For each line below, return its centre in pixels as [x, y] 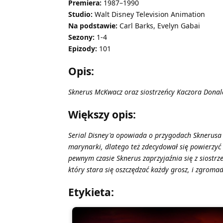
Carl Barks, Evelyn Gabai [159, 26]
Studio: [80, 14]
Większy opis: [102, 115]
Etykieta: [91, 192]
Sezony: [81, 37]
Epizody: [83, 49]
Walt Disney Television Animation [149, 14]
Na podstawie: [93, 26]
